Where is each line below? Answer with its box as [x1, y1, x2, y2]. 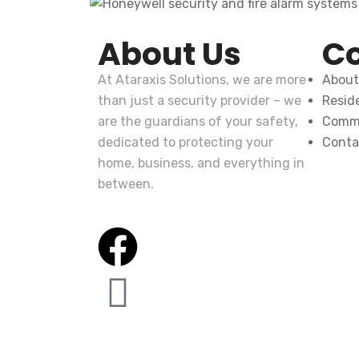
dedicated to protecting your [98, 135, 273, 150]
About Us [98, 32, 241, 76]
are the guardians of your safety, [98, 114, 298, 129]
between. [98, 176, 154, 192]
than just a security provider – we [98, 93, 301, 108]
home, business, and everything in [98, 155, 305, 171]
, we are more [226, 72, 306, 87]
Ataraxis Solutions [115, 72, 226, 87]
